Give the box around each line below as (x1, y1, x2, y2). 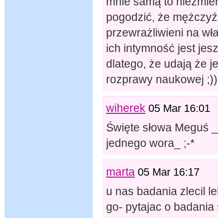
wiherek (106, 101, 145, 114)
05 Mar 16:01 (148, 102, 210, 114)
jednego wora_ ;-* (106, 136, 195, 149)
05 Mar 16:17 (138, 166, 200, 178)
